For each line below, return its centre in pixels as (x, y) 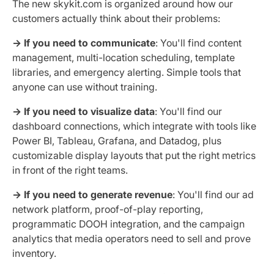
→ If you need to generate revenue (92, 194)
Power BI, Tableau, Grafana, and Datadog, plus (117, 140)
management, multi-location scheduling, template (124, 57)
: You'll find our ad (213, 194)
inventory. (34, 253)
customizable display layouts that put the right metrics (134, 155)
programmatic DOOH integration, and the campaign (128, 224)
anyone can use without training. (85, 87)
